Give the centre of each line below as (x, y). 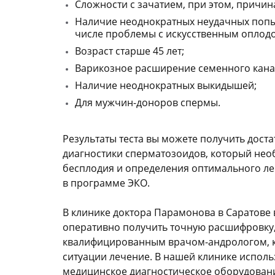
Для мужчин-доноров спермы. (148, 103)
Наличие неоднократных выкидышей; (166, 85)
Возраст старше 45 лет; (130, 51)
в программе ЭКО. (106, 183)
